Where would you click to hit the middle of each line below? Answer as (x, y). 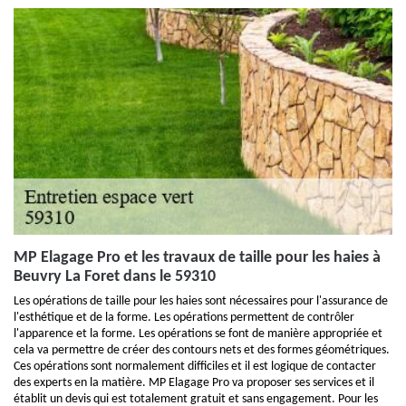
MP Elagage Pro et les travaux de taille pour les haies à (197, 258)
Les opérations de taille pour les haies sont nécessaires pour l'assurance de (201, 301)
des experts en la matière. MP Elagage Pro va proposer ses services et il (194, 383)
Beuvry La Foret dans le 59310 (115, 277)
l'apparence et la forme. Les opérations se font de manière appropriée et (198, 334)
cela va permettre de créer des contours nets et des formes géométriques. (202, 350)
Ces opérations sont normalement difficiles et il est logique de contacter (195, 367)
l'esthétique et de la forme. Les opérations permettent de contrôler (184, 318)
